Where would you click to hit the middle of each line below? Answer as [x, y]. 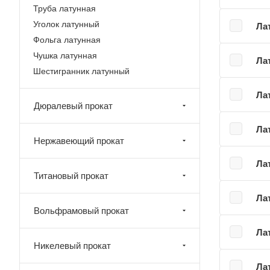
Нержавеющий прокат [79, 141]
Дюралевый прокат [73, 106]
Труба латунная [64, 8]
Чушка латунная [65, 55]
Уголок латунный [66, 24]
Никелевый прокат [72, 246]
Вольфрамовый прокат [81, 211]
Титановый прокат [71, 176]
